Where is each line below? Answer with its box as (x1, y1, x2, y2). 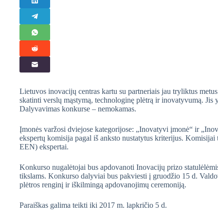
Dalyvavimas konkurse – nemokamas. (19, 104, 136, 113)
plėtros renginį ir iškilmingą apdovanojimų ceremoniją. (19, 180, 188, 189)
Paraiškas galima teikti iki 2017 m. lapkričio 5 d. (19, 200, 167, 209)
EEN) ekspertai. (19, 142, 69, 151)
